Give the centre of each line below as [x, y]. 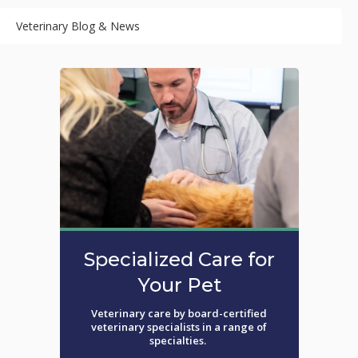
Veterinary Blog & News [78, 26]
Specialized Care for [179, 259]
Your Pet [179, 284]
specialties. [179, 340]
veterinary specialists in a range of [179, 326]
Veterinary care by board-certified [179, 313]
